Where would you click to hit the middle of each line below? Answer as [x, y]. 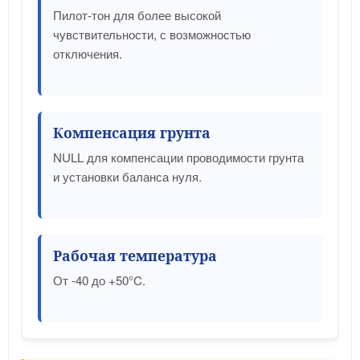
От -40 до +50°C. [99, 280]
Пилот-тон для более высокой [137, 14]
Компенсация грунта [132, 132]
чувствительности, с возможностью [152, 34]
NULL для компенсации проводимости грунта [178, 157]
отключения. [88, 53]
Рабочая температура [135, 255]
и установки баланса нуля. [127, 176]
